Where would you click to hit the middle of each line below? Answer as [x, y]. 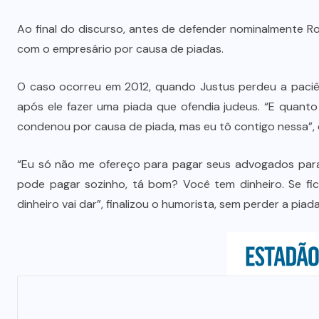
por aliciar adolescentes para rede [189, 67]
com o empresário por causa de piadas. [120, 48]
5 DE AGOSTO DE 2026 [195, 118]
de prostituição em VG [189, 87]
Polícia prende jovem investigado [189, 46]
